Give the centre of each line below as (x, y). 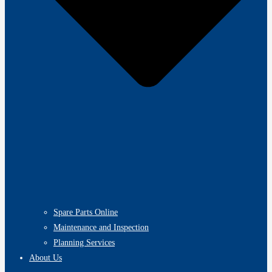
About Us (46, 257)
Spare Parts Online (86, 212)
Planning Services (84, 242)
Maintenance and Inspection (101, 227)
